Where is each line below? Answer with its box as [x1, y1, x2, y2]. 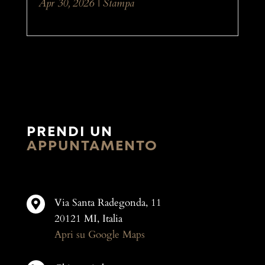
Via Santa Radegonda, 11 [54, 195, 161, 209]
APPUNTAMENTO [26, 138, 158, 153]
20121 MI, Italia [54, 211, 122, 225]
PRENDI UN [26, 124, 113, 139]
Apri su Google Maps [54, 227, 145, 241]
